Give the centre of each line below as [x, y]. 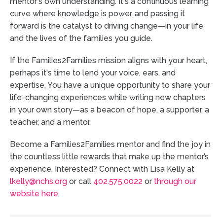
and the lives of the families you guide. [81, 38]
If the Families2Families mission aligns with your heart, [109, 60]
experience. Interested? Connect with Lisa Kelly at [102, 169]
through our [175, 181]
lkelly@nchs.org [38, 181]
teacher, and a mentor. [50, 122]
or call [80, 181]
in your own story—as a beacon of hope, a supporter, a [110, 110]
